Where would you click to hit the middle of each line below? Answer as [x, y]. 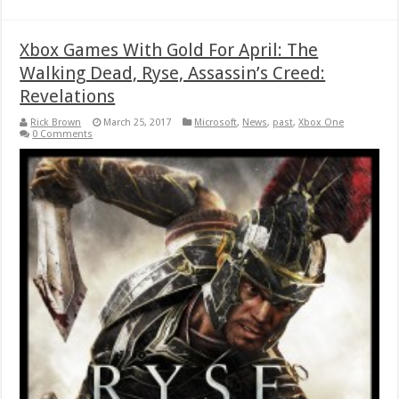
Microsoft [216, 123]
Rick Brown [56, 123]
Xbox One [322, 123]
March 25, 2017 [138, 123]
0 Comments [63, 134]
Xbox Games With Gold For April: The [169, 50]
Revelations [68, 97]
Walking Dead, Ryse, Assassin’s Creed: [173, 73]
